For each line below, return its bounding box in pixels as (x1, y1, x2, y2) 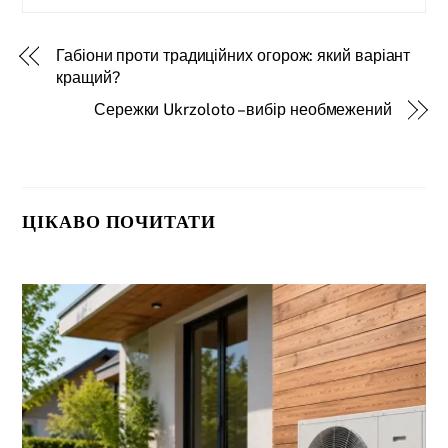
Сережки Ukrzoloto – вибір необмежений (93, 99, 392, 119)
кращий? (56, 67, 120, 87)
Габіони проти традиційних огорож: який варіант (56, 45, 411, 65)
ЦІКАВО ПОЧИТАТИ (22, 209, 216, 234)
